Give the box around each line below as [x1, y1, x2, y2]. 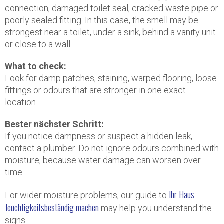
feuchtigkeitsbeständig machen [5, 201, 99, 214]
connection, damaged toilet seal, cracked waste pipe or [5, 3, 218, 13]
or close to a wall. [5, 39, 72, 49]
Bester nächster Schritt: [5, 119, 104, 129]
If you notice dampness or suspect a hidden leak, [5, 131, 192, 141]
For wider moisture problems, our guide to [5, 190, 169, 200]
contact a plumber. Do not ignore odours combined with [5, 143, 219, 153]
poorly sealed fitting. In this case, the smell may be [5, 15, 198, 25]
